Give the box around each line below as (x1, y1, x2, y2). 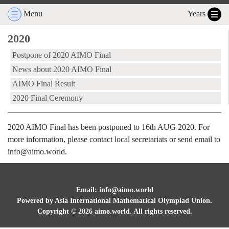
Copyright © (37, 208, 78, 215)
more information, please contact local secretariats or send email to (8, 135, 220, 144)
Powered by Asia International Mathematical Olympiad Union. (17, 197, 212, 204)
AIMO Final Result (12, 79, 75, 88)
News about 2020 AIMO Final (12, 65, 111, 74)
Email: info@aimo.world (76, 186, 153, 194)
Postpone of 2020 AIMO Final (12, 51, 111, 59)
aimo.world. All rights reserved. (92, 208, 192, 215)
